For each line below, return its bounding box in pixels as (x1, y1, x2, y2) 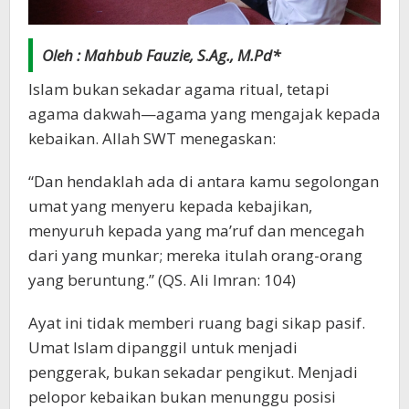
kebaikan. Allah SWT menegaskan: (28, 127, 276, 149)
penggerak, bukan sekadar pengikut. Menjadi (28, 361, 358, 383)
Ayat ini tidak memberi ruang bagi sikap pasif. (28, 311, 365, 333)
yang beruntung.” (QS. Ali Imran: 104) (28, 268, 296, 290)
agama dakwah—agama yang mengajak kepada (28, 102, 381, 124)
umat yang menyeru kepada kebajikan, (28, 194, 312, 216)
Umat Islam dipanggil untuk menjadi (28, 336, 298, 358)
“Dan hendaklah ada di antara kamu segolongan (28, 170, 379, 192)
